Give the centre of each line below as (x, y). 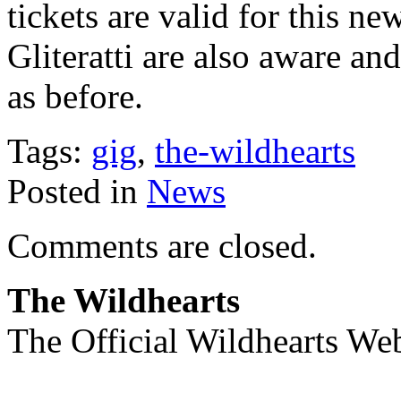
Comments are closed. (162, 245)
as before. (75, 96)
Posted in (77, 191)
